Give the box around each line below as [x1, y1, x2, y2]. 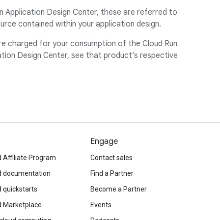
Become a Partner [90, 185, 147, 193]
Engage [90, 137, 118, 146]
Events [90, 201, 111, 209]
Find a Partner [90, 169, 134, 177]
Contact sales [90, 154, 133, 162]
